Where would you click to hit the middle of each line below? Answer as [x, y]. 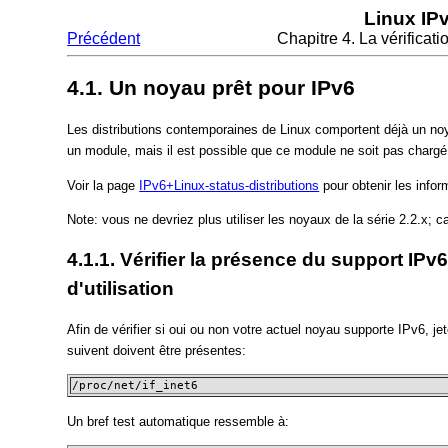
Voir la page [103, 185]
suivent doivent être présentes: [157, 350]
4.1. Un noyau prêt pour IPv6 [211, 87]
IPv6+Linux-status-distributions [229, 185]
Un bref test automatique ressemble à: [178, 421]
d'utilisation [121, 289]
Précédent [104, 38]
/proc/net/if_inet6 [135, 386]
